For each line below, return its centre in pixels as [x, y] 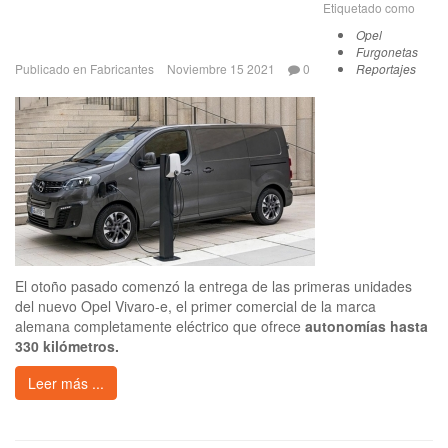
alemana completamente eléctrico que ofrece [160, 325]
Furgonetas [387, 51]
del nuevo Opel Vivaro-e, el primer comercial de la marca [195, 305]
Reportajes [386, 68]
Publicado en [51, 68]
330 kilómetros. [67, 345]
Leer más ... [66, 382]
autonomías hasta [366, 325]
